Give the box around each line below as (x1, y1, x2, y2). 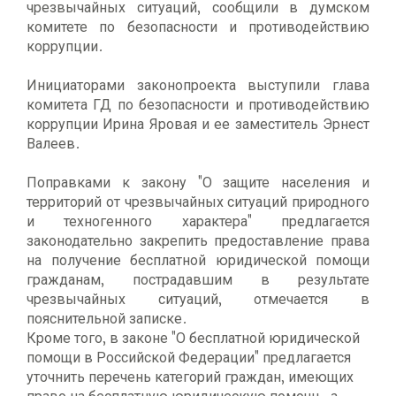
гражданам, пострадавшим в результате (27, 268, 369, 291)
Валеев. (27, 132, 80, 155)
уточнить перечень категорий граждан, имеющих (27, 365, 354, 388)
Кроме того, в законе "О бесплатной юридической (27, 326, 360, 349)
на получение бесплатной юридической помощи (27, 248, 369, 271)
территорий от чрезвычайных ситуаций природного (27, 190, 369, 213)
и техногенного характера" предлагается (27, 209, 369, 232)
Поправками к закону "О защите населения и (27, 171, 369, 194)
